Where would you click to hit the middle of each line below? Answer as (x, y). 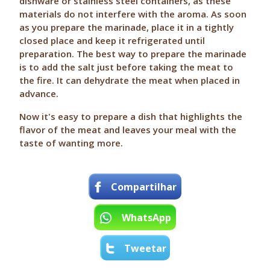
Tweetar (146, 248)
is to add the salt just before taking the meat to (127, 67)
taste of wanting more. (71, 143)
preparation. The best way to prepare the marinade (133, 54)
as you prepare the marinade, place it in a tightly (127, 27)
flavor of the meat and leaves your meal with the (128, 130)
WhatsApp (147, 218)
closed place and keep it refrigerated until (112, 40)
